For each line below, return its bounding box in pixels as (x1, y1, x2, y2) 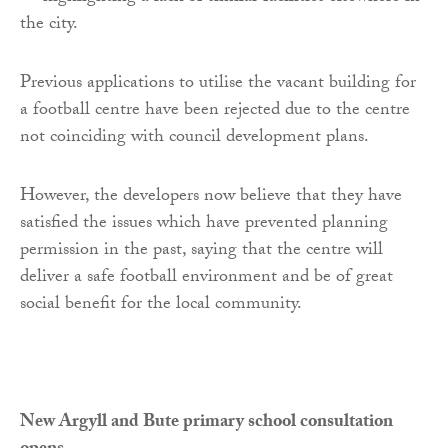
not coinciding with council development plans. (20, 123, 369, 155)
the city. (20, 10, 78, 42)
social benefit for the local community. (20, 290, 302, 322)
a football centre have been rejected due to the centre (20, 96, 410, 128)
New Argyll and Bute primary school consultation (20, 408, 393, 440)
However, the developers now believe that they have (20, 182, 402, 214)
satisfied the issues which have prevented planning (20, 209, 388, 241)
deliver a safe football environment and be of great (20, 263, 393, 295)
